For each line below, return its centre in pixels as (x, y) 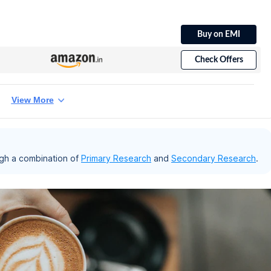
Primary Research (116, 158)
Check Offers (219, 60)
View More (32, 100)
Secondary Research (214, 158)
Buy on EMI (219, 34)
